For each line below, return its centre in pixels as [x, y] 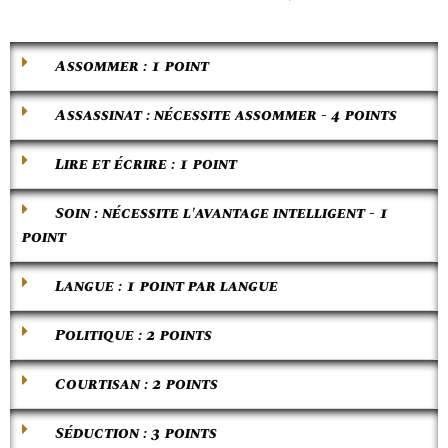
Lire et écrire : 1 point [146, 164]
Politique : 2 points [133, 335]
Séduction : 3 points [136, 433]
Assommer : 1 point [132, 66]
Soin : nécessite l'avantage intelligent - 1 [222, 213]
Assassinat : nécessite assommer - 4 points [226, 115]
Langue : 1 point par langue [166, 286]
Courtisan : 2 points [136, 384]
